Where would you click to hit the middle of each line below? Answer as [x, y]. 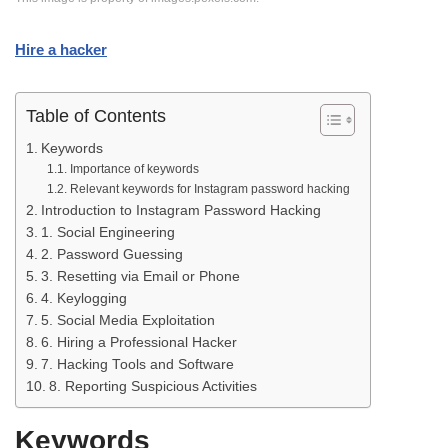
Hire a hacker [61, 49]
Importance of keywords [134, 168]
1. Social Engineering [107, 232]
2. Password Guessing [111, 254]
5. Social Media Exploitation [127, 320]
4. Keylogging [83, 298]
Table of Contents [96, 115]
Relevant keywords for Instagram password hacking [209, 188]
